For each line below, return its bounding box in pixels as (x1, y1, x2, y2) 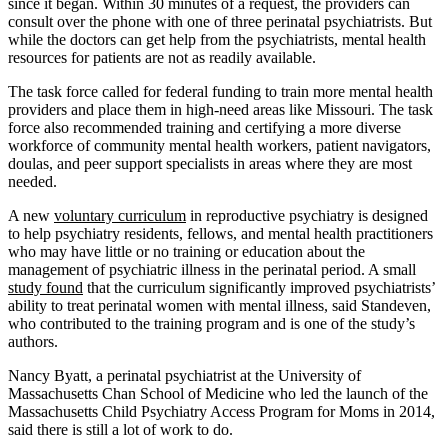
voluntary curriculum (54, 206, 186, 224)
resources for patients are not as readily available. (8, 48, 316, 66)
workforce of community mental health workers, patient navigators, (8, 136, 431, 154)
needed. (8, 172, 57, 190)
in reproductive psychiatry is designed (186, 206, 428, 224)
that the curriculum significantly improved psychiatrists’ (83, 278, 435, 296)
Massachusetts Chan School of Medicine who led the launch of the (8, 384, 428, 402)
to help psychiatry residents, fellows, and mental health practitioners (8, 224, 433, 242)
